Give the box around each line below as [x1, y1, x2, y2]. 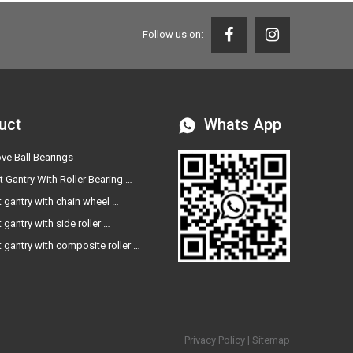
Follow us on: [143, 28, 203, 41]
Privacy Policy [184, 333, 245, 346]
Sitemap [252, 333, 290, 346]
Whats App [203, 114, 281, 134]
